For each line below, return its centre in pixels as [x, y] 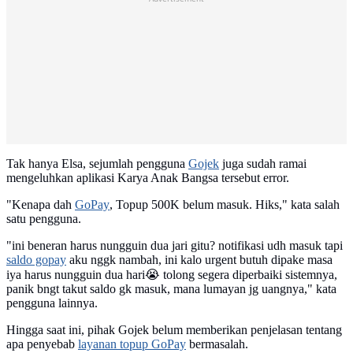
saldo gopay [36, 260]
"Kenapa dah [41, 205]
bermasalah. [217, 344]
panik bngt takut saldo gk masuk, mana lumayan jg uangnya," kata [171, 289]
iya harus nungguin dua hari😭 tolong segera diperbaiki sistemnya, [172, 275]
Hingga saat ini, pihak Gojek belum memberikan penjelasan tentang [174, 330]
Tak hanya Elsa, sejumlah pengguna [97, 164]
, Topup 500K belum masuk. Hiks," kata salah [225, 205]
